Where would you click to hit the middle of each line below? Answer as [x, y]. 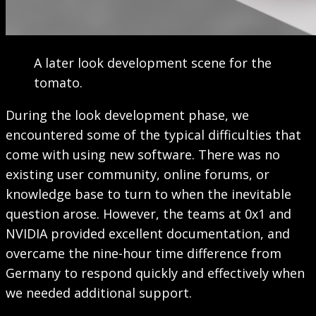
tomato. [58, 83]
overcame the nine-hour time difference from [144, 253]
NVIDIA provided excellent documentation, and [148, 233]
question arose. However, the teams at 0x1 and [148, 214]
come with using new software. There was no [143, 154]
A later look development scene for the [153, 63]
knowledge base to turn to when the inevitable [148, 194]
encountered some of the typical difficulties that [153, 135]
